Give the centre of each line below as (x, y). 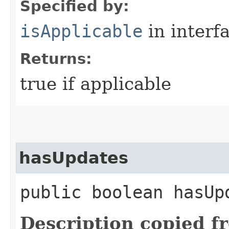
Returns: (56, 59)
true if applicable (96, 84)
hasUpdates (74, 158)
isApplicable (81, 31)
